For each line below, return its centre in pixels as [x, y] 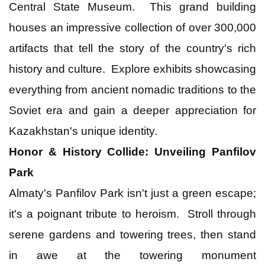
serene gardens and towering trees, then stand [132, 234]
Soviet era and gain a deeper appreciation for [132, 110]
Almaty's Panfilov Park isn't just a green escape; [132, 193]
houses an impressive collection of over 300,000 [132, 27]
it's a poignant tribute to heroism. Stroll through [132, 214]
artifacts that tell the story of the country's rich [132, 48]
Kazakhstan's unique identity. [83, 131]
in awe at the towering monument [132, 255]
